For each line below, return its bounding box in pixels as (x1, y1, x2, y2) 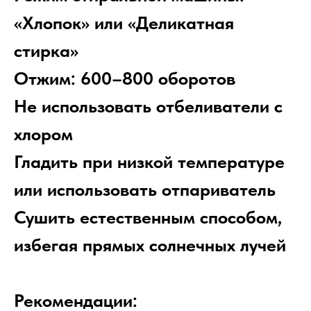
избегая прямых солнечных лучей (14, 234, 286, 256)
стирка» (14, 40, 78, 62)
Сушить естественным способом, (14, 206, 282, 228)
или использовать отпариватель (14, 178, 276, 201)
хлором (14, 123, 73, 145)
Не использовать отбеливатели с (14, 95, 283, 117)
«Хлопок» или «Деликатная (14, 12, 234, 34)
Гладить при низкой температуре (14, 151, 285, 173)
